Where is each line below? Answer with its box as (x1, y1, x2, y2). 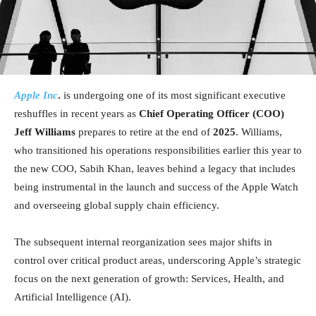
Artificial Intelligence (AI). (14, 291, 131, 303)
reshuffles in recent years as (14, 107, 139, 119)
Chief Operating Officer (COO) (139, 107, 284, 119)
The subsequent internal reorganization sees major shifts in (14, 236, 272, 248)
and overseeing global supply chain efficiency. (14, 199, 219, 211)
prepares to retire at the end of (75, 126, 213, 138)
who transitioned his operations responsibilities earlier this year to (14, 144, 302, 156)
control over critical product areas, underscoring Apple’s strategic (14, 254, 301, 266)
